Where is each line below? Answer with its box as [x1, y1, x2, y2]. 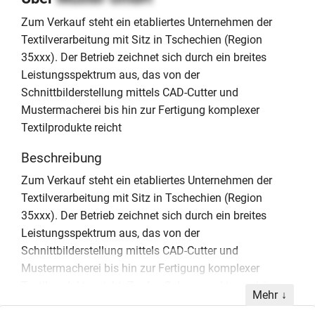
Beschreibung [21, 149, 102, 166]
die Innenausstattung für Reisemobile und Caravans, [21, 296, 280, 310]
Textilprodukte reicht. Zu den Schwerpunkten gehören [21, 278, 284, 292]
